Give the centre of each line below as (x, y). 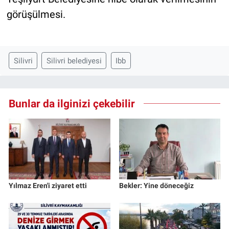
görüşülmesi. (36, 14)
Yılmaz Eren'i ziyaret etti (48, 186)
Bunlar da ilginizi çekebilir (72, 104)
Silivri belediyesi (74, 61)
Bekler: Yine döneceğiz (156, 186)
